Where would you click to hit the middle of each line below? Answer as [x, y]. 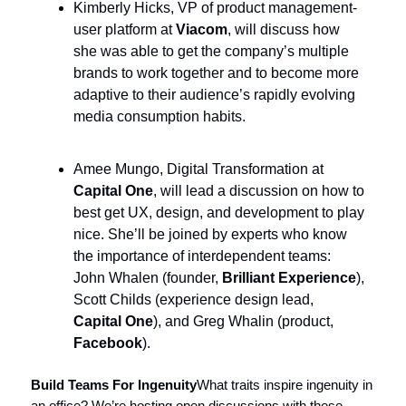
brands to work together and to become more [216, 72]
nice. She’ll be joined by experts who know [210, 234]
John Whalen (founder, [148, 277]
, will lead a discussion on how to [259, 190]
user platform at [125, 29]
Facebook [108, 343]
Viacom [202, 29]
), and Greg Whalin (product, [243, 321]
